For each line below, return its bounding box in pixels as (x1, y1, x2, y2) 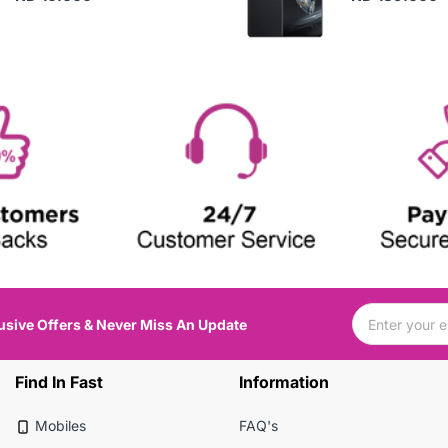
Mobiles (34, 417, 86, 435)
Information (238, 372, 329, 393)
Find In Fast (14, 372, 103, 393)
